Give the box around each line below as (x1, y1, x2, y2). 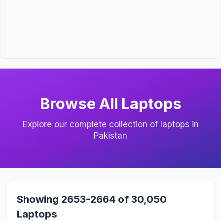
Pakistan (94, 130, 127, 141)
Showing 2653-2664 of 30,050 (16, 192, 167, 205)
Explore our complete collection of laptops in (22, 119, 199, 129)
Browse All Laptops (39, 94, 182, 113)
